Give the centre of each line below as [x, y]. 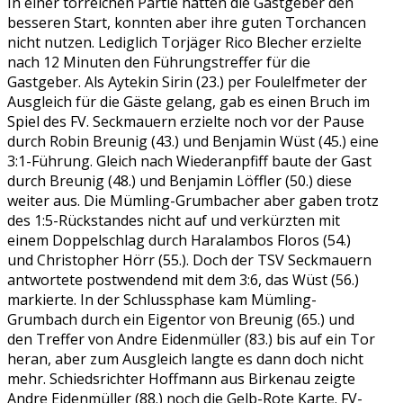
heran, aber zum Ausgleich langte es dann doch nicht [185, 358]
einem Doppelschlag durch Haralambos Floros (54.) [179, 240]
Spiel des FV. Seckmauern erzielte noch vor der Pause [186, 121]
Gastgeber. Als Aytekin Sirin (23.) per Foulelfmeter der [187, 81]
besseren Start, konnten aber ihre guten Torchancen [187, 22]
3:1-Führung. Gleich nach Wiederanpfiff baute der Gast [189, 161]
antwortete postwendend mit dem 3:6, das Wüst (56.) [183, 279]
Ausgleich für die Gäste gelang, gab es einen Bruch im [188, 101]
